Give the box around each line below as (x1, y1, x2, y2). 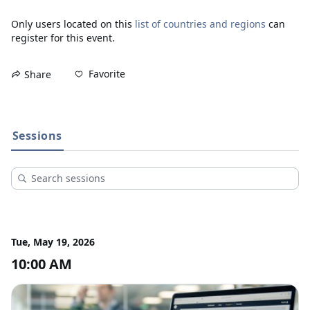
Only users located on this (11, 17, 135, 30)
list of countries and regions (135, 17, 266, 30)
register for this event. (11, 30, 115, 44)
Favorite (89, 67, 125, 81)
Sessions (12, 127, 62, 143)
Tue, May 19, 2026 (11, 235, 95, 248)
